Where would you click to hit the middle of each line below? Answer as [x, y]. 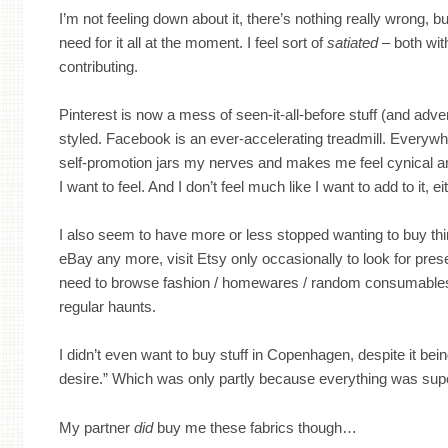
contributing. [99, 66]
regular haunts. [108, 307]
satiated [353, 42]
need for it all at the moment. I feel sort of [193, 42]
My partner [97, 427]
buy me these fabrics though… [255, 427]
